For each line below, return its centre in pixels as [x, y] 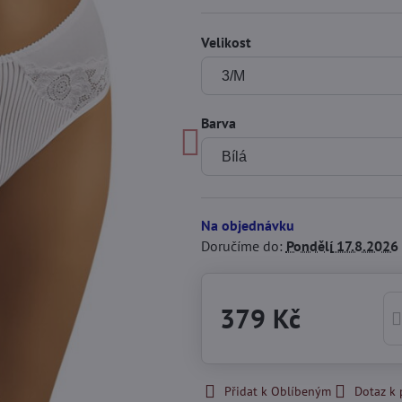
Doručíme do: [243, 246]
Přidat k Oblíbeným [277, 391]
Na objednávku [247, 225]
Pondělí [309, 246]
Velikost [226, 42]
